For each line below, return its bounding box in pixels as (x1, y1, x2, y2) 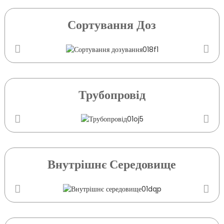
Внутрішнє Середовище (47, 156, 176, 173)
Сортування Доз (67, 16, 156, 33)
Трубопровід (78, 86, 145, 103)
